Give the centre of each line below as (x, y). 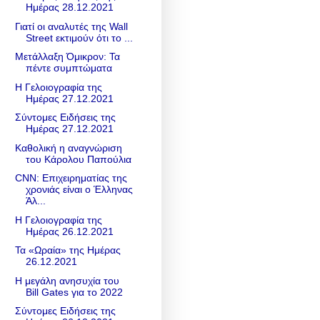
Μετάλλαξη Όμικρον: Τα (67, 57)
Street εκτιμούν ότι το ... (79, 37)
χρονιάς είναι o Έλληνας (79, 190)
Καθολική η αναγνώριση (68, 147)
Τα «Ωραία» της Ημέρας (67, 250)
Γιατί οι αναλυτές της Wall (71, 26)
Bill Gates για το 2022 (74, 292)
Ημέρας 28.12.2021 (69, 7)
